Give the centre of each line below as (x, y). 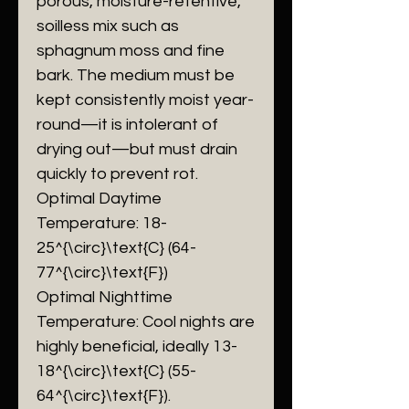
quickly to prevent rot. (117, 174)
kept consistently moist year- (145, 100)
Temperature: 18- (102, 223)
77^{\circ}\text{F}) (102, 273)
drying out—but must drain (137, 149)
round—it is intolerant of (127, 125)
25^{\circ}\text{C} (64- (116, 248)
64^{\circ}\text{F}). (104, 396)
